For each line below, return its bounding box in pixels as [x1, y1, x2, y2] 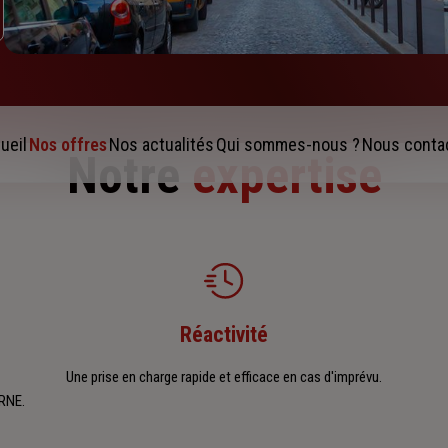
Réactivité [180, 322, 268, 348]
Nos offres [29, 134, 107, 156]
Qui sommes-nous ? [216, 134, 360, 156]
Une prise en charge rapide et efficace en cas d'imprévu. [66, 368, 382, 387]
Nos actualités [109, 134, 214, 156]
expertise [191, 147, 382, 206]
